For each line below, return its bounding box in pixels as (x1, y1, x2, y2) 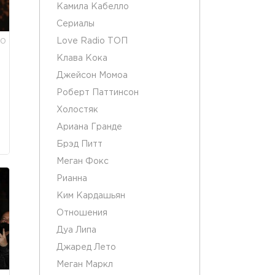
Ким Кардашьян (56, 192, 125, 199)
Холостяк (56, 106, 98, 114)
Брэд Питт (56, 141, 103, 148)
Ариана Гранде (56, 123, 122, 131)
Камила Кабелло (56, 3, 129, 10)
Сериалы (56, 20, 95, 28)
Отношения (56, 209, 107, 217)
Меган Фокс (56, 158, 109, 165)
